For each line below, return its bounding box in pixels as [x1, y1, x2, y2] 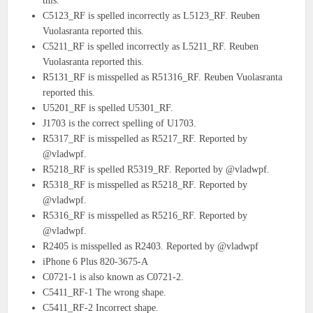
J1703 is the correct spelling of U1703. [43, 118, 197, 129]
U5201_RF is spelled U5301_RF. [43, 103, 174, 114]
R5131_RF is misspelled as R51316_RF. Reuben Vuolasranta [43, 72, 283, 83]
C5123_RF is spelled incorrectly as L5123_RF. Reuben [43, 10, 261, 22]
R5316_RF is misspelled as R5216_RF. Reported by [43, 210, 248, 221]
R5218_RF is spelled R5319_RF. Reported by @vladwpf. [43, 164, 270, 175]
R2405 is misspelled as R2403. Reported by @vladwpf [43, 241, 259, 252]
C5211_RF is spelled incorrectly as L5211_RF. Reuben [43, 41, 259, 52]
